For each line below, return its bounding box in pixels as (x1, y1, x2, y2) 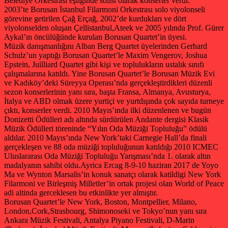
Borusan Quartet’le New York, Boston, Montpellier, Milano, (4, 197, 197, 206)
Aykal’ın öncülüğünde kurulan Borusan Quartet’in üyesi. (4, 32, 187, 41)
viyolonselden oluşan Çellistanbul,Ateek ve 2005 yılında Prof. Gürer (4, 23, 224, 32)
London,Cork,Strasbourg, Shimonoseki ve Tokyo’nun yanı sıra (4, 206, 207, 215)
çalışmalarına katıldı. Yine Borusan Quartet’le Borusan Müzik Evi (4, 69, 215, 78)
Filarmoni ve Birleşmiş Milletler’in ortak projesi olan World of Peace (4, 179, 224, 188)
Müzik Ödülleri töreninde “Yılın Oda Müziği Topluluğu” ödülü (4, 124, 207, 133)
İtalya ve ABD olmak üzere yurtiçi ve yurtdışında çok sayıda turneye (4, 96, 224, 105)
